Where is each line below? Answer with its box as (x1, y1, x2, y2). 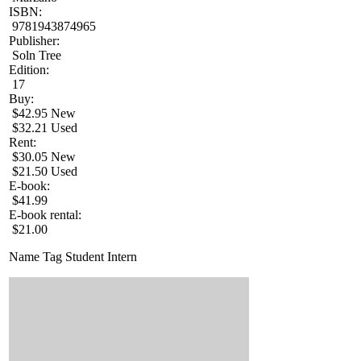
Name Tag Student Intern (9, 250, 137, 264)
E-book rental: (9, 208, 81, 222)
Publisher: (9, 34, 60, 48)
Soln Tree (9, 48, 61, 63)
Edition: (9, 63, 49, 77)
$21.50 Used (9, 164, 77, 179)
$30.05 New (9, 150, 76, 164)
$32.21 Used (9, 121, 77, 135)
